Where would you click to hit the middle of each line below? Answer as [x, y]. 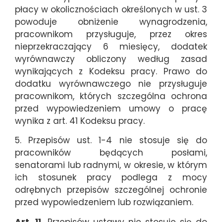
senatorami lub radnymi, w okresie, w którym [111, 165]
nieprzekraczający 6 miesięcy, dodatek [111, 47]
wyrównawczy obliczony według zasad [111, 59]
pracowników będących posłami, [111, 153]
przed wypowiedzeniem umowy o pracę [111, 109]
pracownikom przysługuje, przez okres [111, 34]
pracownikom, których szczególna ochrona [111, 96]
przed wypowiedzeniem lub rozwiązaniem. [104, 202]
